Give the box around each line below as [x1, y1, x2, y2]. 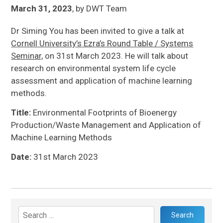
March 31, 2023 [11, 3, 73, 13]
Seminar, [11, 50, 43, 61]
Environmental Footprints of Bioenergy [31, 107, 177, 117]
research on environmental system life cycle [11, 63, 176, 73]
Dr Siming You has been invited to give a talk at [11, 25, 185, 36]
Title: [11, 107, 31, 117]
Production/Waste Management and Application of [11, 119, 204, 130]
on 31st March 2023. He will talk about [43, 50, 189, 61]
